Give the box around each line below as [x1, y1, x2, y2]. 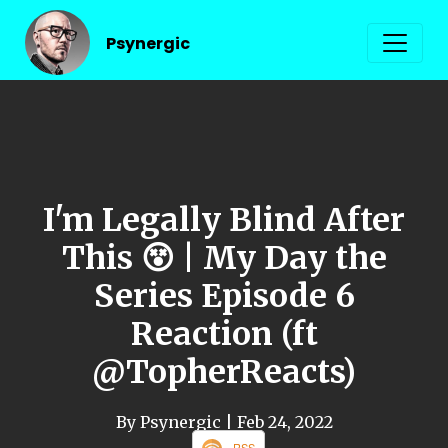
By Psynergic [115, 411, 225, 432]
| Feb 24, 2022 [224, 411, 333, 432]
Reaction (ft [130, 313, 318, 354]
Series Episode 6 [93, 275, 355, 316]
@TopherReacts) [92, 351, 356, 392]
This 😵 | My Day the [61, 237, 387, 278]
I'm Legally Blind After [43, 199, 405, 240]
